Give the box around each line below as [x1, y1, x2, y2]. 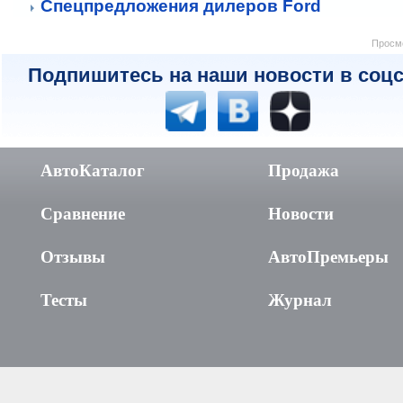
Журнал [268, 290, 332, 309]
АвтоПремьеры [268, 246, 389, 266]
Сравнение [40, 203, 125, 223]
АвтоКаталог [40, 160, 145, 180]
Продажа [268, 160, 339, 180]
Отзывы [40, 246, 105, 266]
